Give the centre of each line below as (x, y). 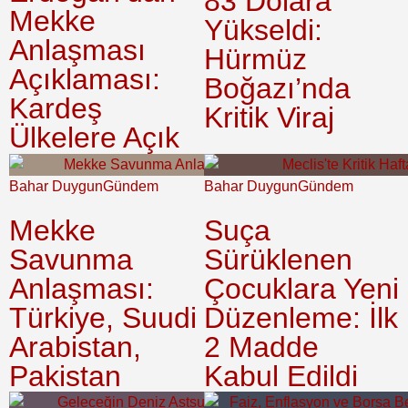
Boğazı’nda (277, 88)
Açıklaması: (85, 79)
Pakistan (65, 376)
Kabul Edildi (281, 376)
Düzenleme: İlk (301, 317)
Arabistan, (75, 347)
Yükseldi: (263, 30)
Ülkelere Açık (94, 137)
